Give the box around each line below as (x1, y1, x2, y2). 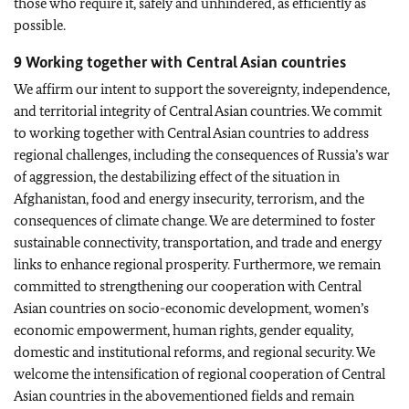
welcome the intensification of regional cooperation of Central (14, 365, 385, 383)
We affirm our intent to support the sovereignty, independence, (14, 80, 390, 98)
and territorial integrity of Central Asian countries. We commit (14, 102, 382, 120)
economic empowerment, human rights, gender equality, (14, 321, 353, 339)
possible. (14, 16, 66, 34)
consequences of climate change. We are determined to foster (14, 212, 375, 229)
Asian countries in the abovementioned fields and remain (14, 387, 354, 404)
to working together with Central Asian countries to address (14, 124, 369, 142)
